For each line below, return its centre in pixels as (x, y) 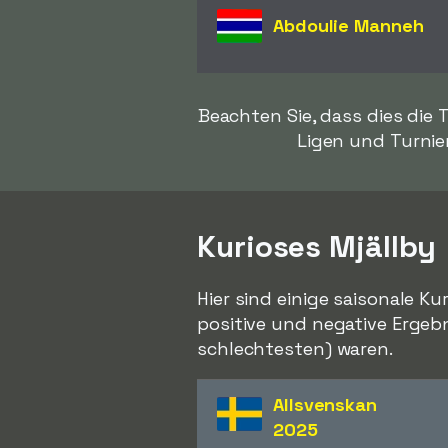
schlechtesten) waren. (295, 348)
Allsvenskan (325, 404)
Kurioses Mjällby (317, 246)
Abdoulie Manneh (348, 25)
